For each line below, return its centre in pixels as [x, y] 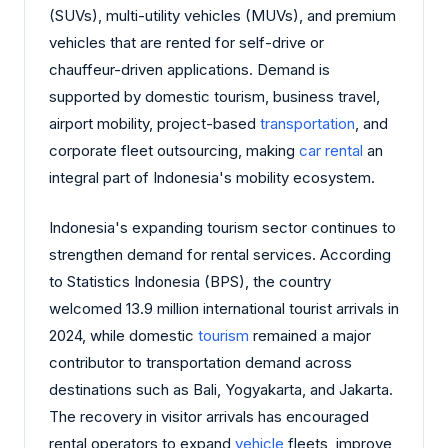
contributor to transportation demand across [200, 362]
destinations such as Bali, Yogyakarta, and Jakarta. [221, 389]
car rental [331, 151]
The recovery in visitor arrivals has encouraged [209, 416]
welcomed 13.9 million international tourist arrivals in [224, 308]
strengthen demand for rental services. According [220, 254]
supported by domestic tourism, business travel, [214, 97]
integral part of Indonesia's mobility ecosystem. [212, 178]
